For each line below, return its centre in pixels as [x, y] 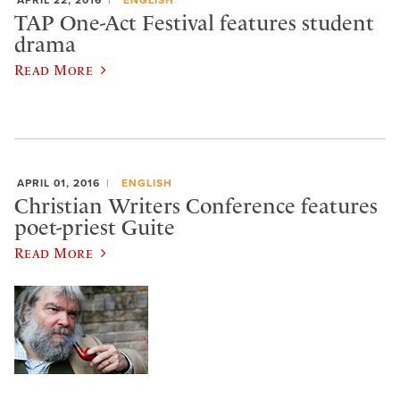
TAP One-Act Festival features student [194, 23]
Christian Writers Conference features [196, 206]
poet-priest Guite [95, 227]
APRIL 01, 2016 [58, 183]
